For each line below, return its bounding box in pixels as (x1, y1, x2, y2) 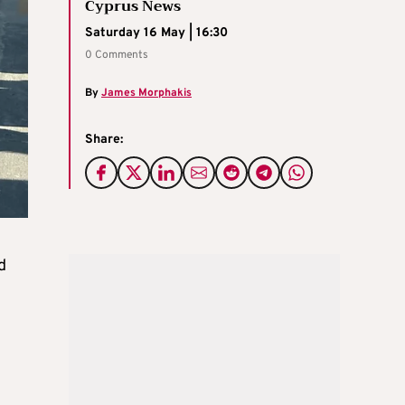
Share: (85, 132, 123, 148)
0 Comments (85, 48, 148, 63)
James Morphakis (101, 86, 192, 101)
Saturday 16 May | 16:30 (85, 25, 228, 42)
